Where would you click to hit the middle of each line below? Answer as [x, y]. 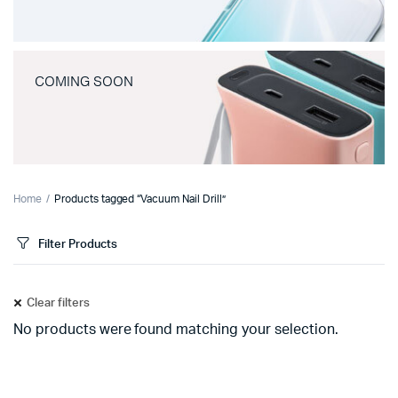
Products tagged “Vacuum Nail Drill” [139, 199]
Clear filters [58, 303]
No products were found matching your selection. [176, 330]
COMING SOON [84, 82]
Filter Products [78, 244]
